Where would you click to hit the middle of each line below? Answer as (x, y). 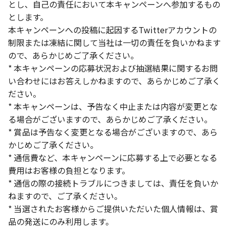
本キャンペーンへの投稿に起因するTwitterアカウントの (112, 30)
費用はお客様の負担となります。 (69, 170)
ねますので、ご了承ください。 (65, 196)
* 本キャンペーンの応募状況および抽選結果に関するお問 (113, 68)
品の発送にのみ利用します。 (61, 221)
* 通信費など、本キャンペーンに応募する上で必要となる (113, 157)
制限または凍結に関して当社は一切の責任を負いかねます (114, 42)
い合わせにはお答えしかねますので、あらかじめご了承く (114, 81)
